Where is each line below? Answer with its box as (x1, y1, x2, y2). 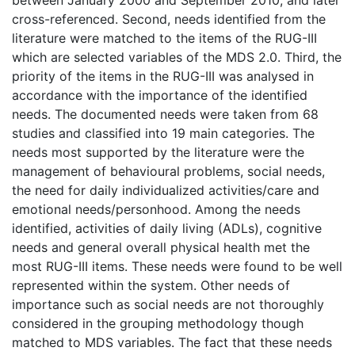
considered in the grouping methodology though (12, 315, 303, 331)
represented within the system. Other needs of (12, 277, 290, 293)
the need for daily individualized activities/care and (12, 181, 319, 198)
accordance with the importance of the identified (12, 86, 307, 103)
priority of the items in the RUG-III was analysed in (12, 67, 314, 84)
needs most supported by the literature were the (12, 143, 304, 160)
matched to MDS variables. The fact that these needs (12, 334, 332, 350)
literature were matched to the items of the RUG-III (12, 29, 317, 46)
